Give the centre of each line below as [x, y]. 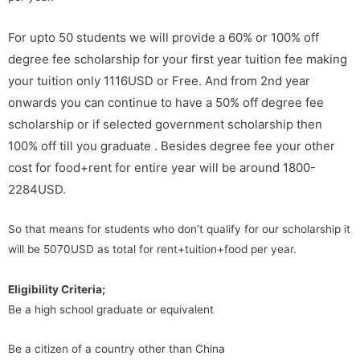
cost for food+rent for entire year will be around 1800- [162, 168]
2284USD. [37, 190]
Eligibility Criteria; [57, 290]
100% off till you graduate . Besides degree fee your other [172, 146]
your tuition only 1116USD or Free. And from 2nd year [159, 81]
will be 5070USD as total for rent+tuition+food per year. [152, 250]
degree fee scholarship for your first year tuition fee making [178, 59]
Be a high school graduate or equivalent [111, 310]
